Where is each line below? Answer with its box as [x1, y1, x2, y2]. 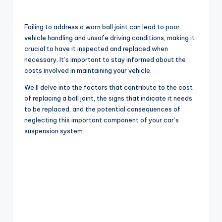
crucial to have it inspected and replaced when [24, 45, 168, 53]
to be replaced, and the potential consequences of [24, 105, 180, 113]
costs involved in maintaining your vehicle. [24, 66, 152, 75]
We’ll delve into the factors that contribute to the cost [24, 83, 193, 92]
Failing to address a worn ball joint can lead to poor [24, 23, 180, 31]
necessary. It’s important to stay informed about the [24, 55, 186, 64]
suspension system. [24, 127, 84, 135]
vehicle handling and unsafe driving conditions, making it [24, 34, 195, 42]
